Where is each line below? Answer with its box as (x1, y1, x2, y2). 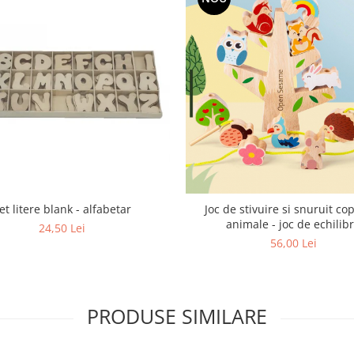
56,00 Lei (270, 235, 317, 250)
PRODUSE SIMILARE (87, 302, 267, 330)
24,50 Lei (39, 220, 85, 235)
